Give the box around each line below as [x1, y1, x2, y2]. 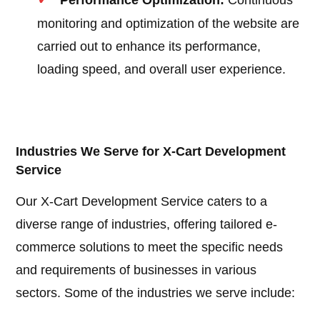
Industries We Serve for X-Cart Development [16, 144, 286, 159]
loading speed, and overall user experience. [37, 62, 286, 77]
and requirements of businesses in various [16, 263, 257, 278]
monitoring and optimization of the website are [37, 16, 300, 31]
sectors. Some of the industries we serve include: [16, 286, 296, 301]
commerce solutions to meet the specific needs [16, 240, 284, 255]
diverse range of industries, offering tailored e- [16, 217, 278, 232]
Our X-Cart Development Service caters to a [16, 194, 268, 209]
